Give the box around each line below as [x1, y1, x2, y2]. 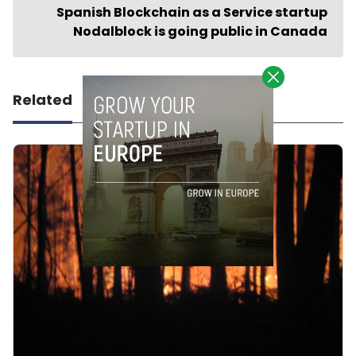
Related [13, 90, 72, 110]
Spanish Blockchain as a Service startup [56, 3, 327, 21]
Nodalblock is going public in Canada [73, 22, 327, 41]
